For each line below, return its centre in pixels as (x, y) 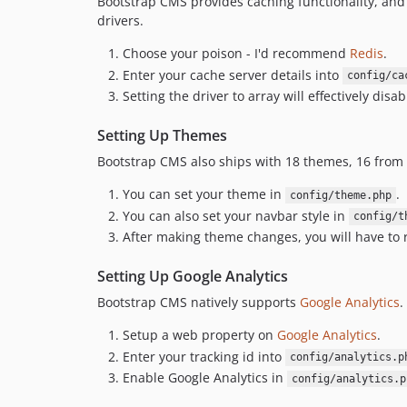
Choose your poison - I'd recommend (236, 53)
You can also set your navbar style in (236, 215)
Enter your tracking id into (204, 356)
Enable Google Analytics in (205, 377)
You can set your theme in (204, 194)
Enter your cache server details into (233, 74)
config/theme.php (340, 195)
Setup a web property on (200, 335)
